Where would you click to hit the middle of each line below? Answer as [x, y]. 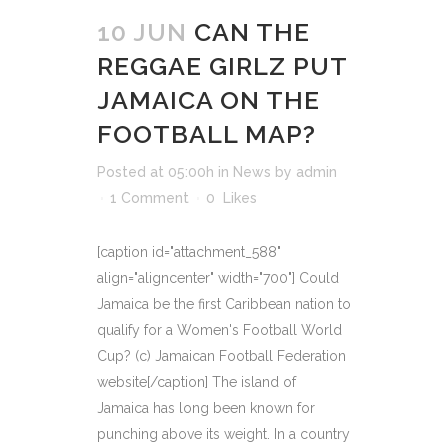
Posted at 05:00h [155, 172]
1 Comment [149, 198]
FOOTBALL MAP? [206, 134]
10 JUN [142, 32]
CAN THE [252, 32]
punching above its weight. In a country [223, 434]
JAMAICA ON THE [208, 100]
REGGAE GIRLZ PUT [222, 66]
